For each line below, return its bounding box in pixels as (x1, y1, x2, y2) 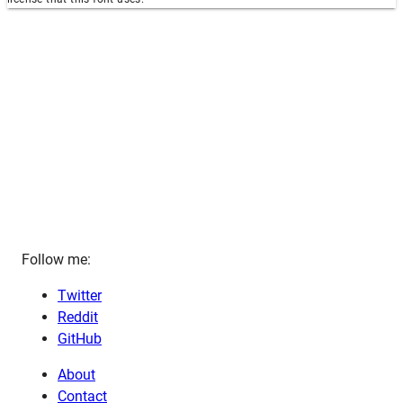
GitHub (58, 330, 102, 348)
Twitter (58, 287, 102, 305)
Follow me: (22, 251, 91, 269)
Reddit (58, 309, 98, 327)
